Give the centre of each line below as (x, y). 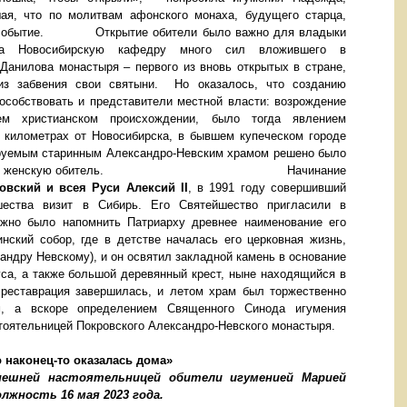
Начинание (317, 171)
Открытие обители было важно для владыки (221, 33)
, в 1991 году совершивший (267, 188)
